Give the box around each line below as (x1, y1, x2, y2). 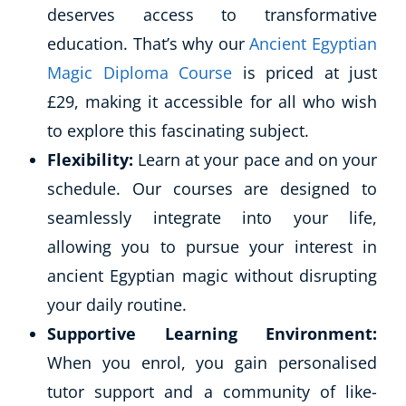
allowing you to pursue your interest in (47, 235, 377, 257)
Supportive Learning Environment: (47, 322, 377, 344)
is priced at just (232, 61, 377, 83)
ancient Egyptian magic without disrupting (47, 264, 377, 286)
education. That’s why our (47, 32, 250, 54)
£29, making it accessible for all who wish (47, 90, 377, 112)
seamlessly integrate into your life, (47, 206, 377, 228)
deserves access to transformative (47, 3, 377, 25)
